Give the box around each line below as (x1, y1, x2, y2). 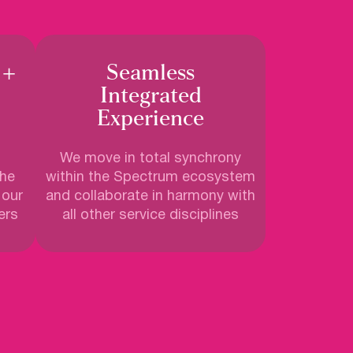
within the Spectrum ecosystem (46, 171, 256, 185)
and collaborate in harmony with (46, 190, 256, 204)
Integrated (99, 85, 202, 108)
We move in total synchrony (60, 152, 242, 166)
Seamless (106, 62, 195, 85)
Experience (97, 108, 205, 131)
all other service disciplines (62, 209, 240, 223)
